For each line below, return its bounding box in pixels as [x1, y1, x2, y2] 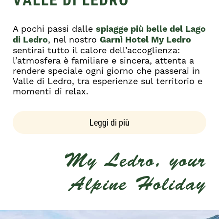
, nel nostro [48, 34, 100, 44]
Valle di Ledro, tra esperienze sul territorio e [13, 76, 203, 86]
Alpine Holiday [69, 173, 206, 195]
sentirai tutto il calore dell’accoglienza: [13, 45, 180, 55]
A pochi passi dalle [13, 23, 96, 34]
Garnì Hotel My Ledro [100, 34, 192, 45]
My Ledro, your [64, 149, 206, 172]
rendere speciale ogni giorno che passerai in [13, 66, 200, 76]
